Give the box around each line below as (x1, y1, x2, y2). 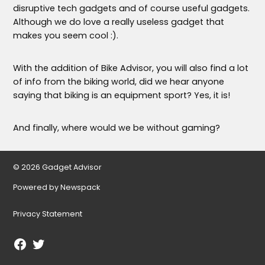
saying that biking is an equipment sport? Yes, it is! (13, 89, 231, 101)
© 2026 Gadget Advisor (13, 161, 102, 172)
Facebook (12, 237, 51, 247)
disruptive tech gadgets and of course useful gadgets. (13, 2, 250, 14)
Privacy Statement (13, 208, 83, 219)
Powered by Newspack (13, 182, 101, 193)
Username (30, 248, 71, 259)
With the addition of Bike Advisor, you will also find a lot (13, 62, 249, 74)
